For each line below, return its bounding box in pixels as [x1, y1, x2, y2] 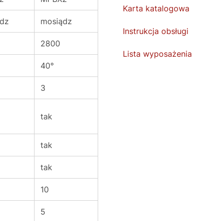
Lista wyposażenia [123, 49, 192, 59]
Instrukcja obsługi [123, 26, 188, 36]
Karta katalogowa [123, 3, 189, 13]
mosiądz [40, 16, 72, 26]
